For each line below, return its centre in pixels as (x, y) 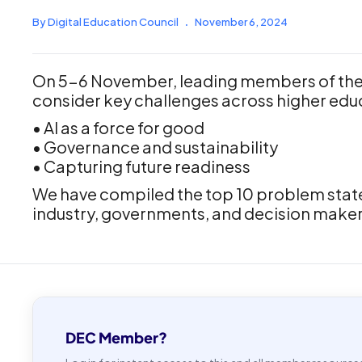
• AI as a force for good (118, 127)
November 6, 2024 (241, 22)
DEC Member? (116, 337)
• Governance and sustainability (155, 147)
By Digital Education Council (105, 22)
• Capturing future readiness (141, 166)
